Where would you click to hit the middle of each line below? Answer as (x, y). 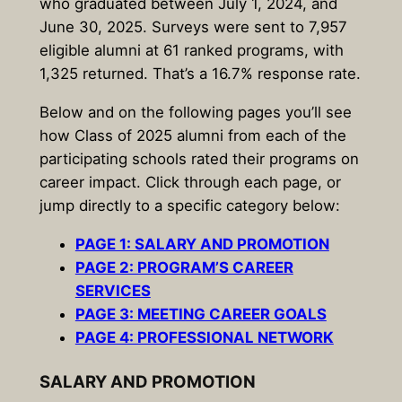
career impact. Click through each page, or (190, 183)
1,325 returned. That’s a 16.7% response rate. (200, 74)
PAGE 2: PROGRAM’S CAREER (184, 267)
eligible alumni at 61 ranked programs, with (191, 51)
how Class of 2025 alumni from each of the (195, 136)
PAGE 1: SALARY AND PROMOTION (202, 244)
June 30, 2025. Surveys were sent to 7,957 (193, 27)
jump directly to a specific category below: (189, 206)
